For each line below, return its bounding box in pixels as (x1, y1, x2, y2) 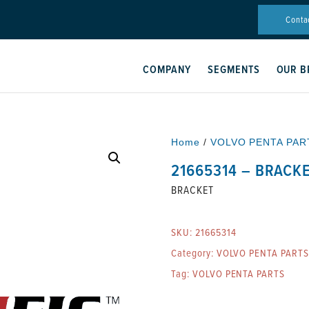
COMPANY (143, 61, 191, 77)
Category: (171, 246, 217, 260)
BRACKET (171, 182, 214, 197)
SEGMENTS (207, 61, 260, 77)
